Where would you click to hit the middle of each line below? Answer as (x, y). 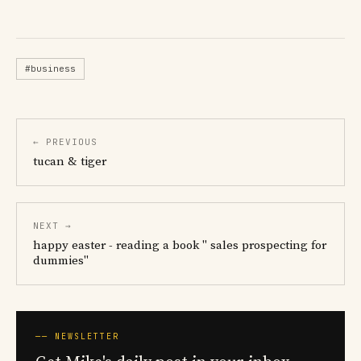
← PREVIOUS (65, 142)
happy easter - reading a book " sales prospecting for (180, 245)
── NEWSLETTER (77, 336)
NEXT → (52, 226)
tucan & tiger (70, 162)
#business (50, 68)
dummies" (61, 261)
